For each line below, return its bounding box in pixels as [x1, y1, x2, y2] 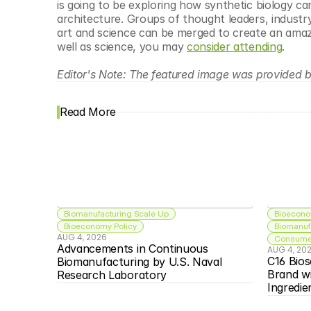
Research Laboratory [57, 268, 167, 282]
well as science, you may [57, 40, 187, 53]
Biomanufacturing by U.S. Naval [57, 255, 222, 269]
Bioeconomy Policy [64, 221, 137, 231]
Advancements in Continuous [57, 242, 208, 255]
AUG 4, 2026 [57, 231, 108, 243]
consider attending [187, 40, 283, 53]
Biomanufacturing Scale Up [64, 208, 169, 219]
